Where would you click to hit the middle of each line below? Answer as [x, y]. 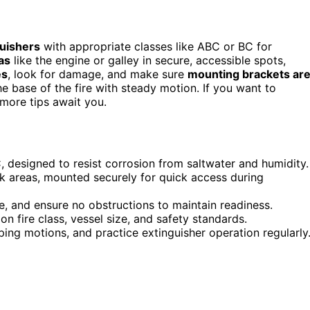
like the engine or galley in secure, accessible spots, [148, 60]
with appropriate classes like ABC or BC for [156, 46]
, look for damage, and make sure [98, 74]
